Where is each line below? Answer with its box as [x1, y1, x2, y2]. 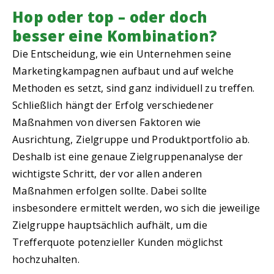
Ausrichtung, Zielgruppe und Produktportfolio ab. [12, 133, 250, 147]
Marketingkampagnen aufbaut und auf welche [12, 64, 234, 78]
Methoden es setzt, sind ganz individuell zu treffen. [12, 81, 255, 95]
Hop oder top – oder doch [12, 7, 208, 28]
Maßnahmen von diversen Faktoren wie [12, 116, 201, 130]
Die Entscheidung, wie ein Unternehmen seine [12, 47, 231, 61]
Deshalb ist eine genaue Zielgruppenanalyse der [12, 150, 243, 164]
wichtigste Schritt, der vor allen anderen [12, 167, 202, 181]
